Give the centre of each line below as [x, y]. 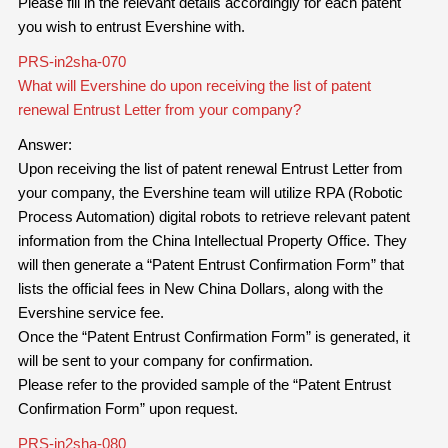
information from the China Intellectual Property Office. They [212, 241]
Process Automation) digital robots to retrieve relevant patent [213, 217]
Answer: [44, 145]
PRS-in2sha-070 [71, 62]
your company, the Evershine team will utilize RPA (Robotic [210, 193]
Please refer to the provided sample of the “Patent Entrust [204, 385]
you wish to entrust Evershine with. [131, 27]
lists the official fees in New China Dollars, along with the [200, 289]
